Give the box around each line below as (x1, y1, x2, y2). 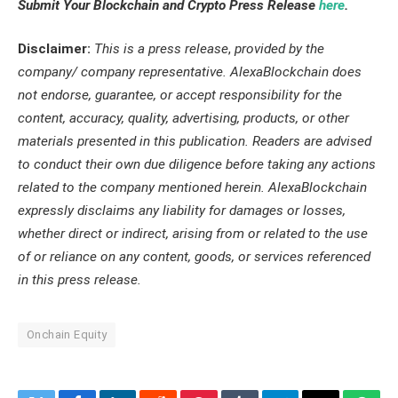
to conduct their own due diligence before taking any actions (18, 156, 376, 173)
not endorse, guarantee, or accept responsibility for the (18, 87, 342, 104)
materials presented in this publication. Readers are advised (18, 133, 371, 150)
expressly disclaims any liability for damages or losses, (18, 203, 346, 219)
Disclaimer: (18, 41, 94, 58)
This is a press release (94, 41, 228, 58)
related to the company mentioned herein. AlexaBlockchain (18, 179, 367, 196)
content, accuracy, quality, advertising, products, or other (18, 110, 349, 127)
